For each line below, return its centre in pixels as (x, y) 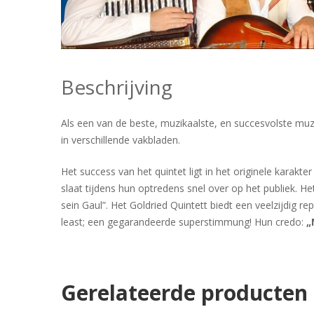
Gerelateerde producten (184, 293)
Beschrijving (117, 87)
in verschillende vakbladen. (121, 140)
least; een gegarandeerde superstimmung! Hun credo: (184, 222)
